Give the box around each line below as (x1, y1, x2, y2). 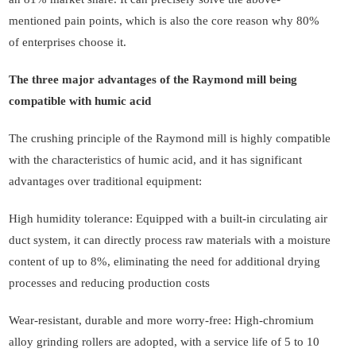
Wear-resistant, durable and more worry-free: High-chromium (9, 314, 314, 327)
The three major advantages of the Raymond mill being (9, 73, 297, 87)
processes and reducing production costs (9, 277, 210, 290)
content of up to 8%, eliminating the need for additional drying (9, 255, 320, 269)
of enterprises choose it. (9, 36, 126, 49)
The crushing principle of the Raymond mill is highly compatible (9, 132, 331, 145)
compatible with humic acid (9, 95, 151, 108)
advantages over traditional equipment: (9, 175, 202, 188)
